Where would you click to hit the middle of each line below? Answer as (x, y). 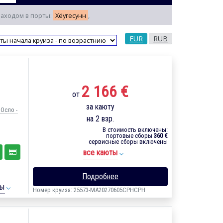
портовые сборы (130, 135)
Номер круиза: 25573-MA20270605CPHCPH (89, 190)
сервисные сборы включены (128, 141)
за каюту (100, 107)
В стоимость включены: (135, 129)
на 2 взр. (100, 118)
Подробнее (100, 176)
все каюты (100, 152)
